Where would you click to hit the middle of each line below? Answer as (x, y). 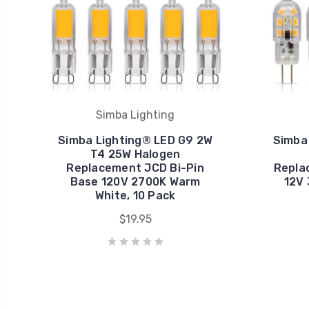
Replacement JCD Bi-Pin (135, 168)
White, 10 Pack (135, 196)
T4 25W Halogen (135, 154)
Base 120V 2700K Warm (135, 182)
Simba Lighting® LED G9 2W (136, 141)
